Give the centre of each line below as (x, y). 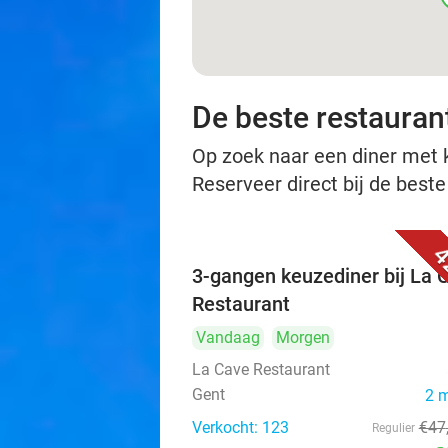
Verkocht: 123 (240, 427)
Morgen (303, 337)
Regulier (393, 428)
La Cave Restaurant (261, 369)
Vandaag (228, 337)
